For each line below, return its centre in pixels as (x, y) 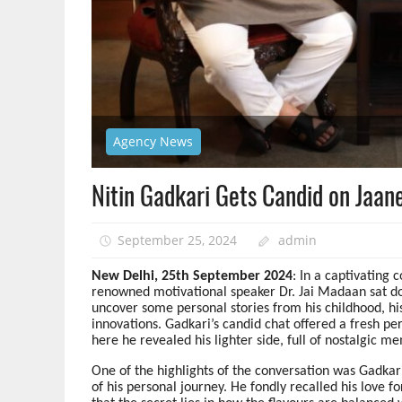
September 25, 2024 (177, 240)
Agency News (153, 142)
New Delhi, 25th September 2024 (192, 277)
